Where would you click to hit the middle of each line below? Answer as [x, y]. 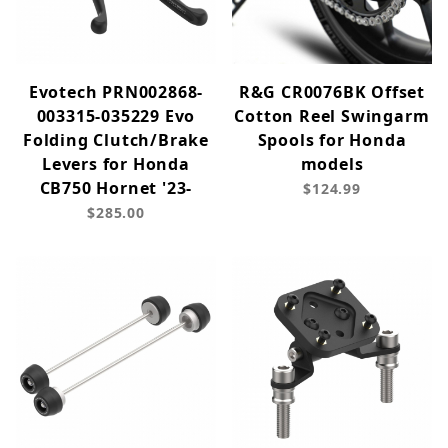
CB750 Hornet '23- [116, 188]
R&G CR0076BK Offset [332, 92]
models [332, 164]
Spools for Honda [332, 140]
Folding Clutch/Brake [115, 140]
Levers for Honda [116, 164]
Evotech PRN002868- [116, 92]
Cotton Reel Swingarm [332, 116]
